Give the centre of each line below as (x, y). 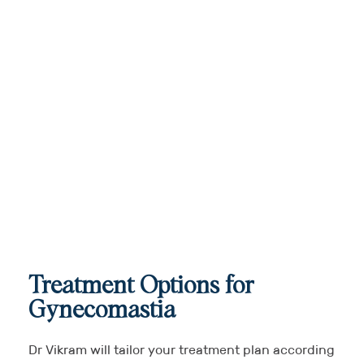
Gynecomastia (102, 310)
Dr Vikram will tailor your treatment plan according (182, 349)
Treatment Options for (141, 286)
